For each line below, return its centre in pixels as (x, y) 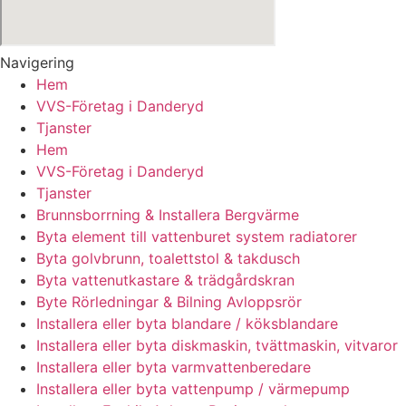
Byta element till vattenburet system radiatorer (197, 236)
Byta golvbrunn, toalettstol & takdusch (168, 258)
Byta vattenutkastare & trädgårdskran (165, 280)
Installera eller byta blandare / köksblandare (187, 323)
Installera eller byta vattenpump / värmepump (193, 388)
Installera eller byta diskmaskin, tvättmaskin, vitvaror (217, 345)
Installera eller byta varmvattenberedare (174, 367)
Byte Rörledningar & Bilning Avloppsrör (169, 301)
